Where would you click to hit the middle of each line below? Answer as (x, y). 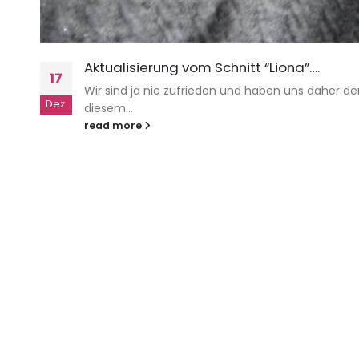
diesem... (109, 109)
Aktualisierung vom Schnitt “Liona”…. (202, 68)
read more (114, 126)
